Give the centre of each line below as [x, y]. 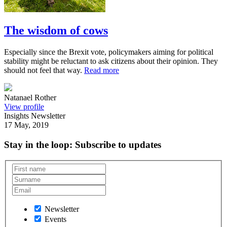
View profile [24, 107]
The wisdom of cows [56, 31]
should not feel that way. [44, 70]
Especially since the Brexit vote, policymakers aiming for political [109, 52]
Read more [102, 70]
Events [55, 219]
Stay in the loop [37, 145]
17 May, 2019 [26, 125]
